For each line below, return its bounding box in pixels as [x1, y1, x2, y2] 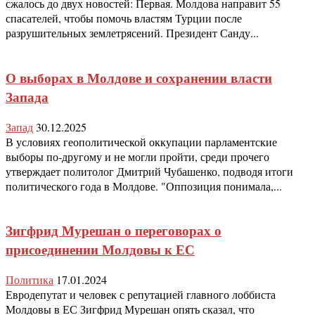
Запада [6, 86, 49, 106]
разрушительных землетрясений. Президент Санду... [6, 25, 259, 41]
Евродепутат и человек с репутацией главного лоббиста [6, 287, 276, 302]
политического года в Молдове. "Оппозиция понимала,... [6, 178, 282, 193]
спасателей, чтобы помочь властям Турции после [6, 11, 242, 26]
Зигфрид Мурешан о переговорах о [6, 221, 221, 240]
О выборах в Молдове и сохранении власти [6, 67, 272, 87]
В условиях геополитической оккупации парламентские [6, 134, 277, 149]
